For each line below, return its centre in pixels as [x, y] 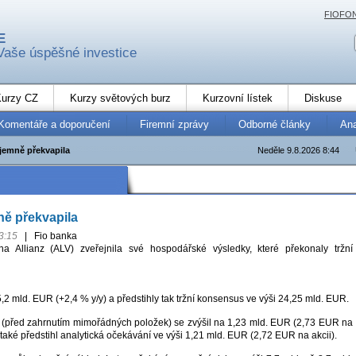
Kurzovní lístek [238, 98]
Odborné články [275, 124]
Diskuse [323, 98]
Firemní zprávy [174, 124]
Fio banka [54, 236]
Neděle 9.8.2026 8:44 [298, 150]
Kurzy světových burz [120, 98]
